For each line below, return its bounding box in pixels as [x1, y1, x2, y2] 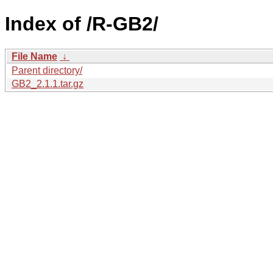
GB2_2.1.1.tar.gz [12, 78, 83, 89]
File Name [12, 51, 57, 62]
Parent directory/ [12, 65, 82, 76]
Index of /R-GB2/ [5, 13, 158, 35]
